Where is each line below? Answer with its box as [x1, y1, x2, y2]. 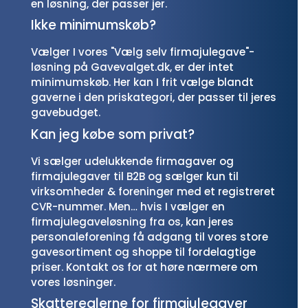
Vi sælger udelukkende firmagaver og [31, 153, 234, 168]
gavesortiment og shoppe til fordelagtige [31, 244, 256, 259]
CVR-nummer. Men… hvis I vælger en [31, 199, 225, 214]
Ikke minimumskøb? [31, 16, 156, 34]
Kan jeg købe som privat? [31, 124, 195, 144]
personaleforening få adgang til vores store [31, 229, 268, 244]
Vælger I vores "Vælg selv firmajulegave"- [31, 45, 254, 59]
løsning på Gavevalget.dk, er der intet [31, 60, 234, 74]
